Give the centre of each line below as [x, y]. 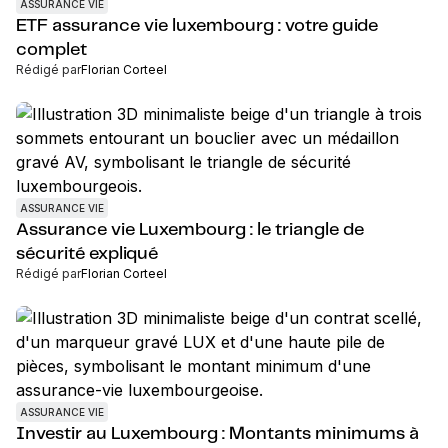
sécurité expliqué [87, 254]
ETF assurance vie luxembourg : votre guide [197, 26]
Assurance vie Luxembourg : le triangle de [190, 230]
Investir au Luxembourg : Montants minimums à [217, 434]
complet [51, 50]
